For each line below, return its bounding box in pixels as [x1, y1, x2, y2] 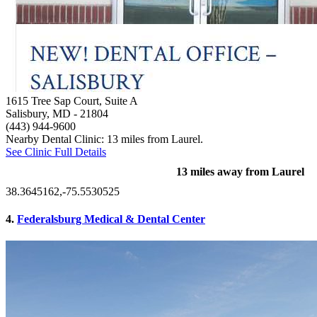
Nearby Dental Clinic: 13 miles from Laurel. [6, 132, 203, 145]
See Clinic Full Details [6, 145, 106, 158]
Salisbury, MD [6, 107, 71, 120]
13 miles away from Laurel [176, 165, 304, 178]
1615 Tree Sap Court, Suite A [6, 94, 138, 107]
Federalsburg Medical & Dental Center [17, 212, 205, 225]
